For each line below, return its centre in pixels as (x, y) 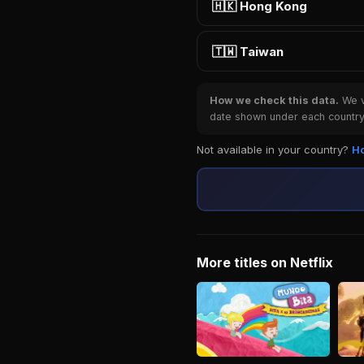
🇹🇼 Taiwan (248, 51)
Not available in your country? (274, 149)
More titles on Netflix (265, 262)
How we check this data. (274, 100)
